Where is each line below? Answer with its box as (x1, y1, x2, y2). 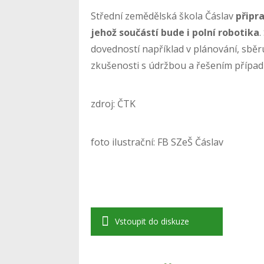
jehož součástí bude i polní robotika (91, 25, 260, 39)
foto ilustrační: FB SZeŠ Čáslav (91, 135, 224, 148)
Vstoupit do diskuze (115, 215, 190, 227)
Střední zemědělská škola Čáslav (91, 9, 236, 22)
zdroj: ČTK (91, 97, 136, 110)
